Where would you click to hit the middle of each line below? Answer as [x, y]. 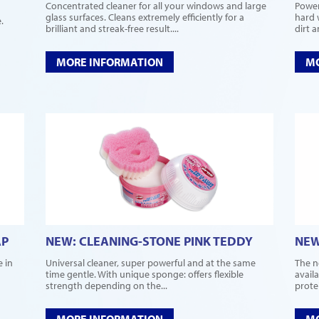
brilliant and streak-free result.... [112, 28]
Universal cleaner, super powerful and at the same [151, 262]
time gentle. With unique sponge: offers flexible [145, 274]
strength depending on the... [106, 285]
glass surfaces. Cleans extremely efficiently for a [145, 17]
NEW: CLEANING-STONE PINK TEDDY [149, 241]
